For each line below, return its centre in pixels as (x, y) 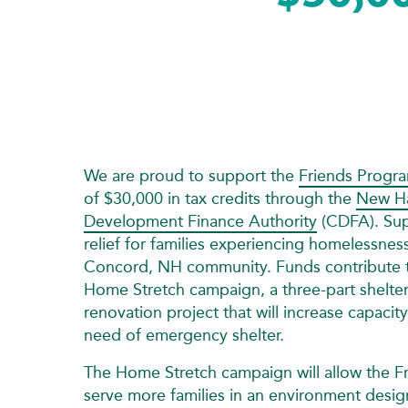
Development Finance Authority (200, 221)
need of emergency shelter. (184, 335)
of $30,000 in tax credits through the (220, 198)
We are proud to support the (191, 175)
